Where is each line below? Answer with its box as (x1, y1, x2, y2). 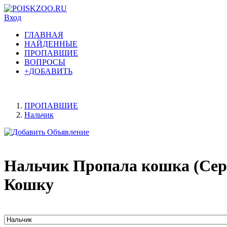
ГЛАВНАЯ (24, 30, 63, 39)
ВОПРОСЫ (24, 58, 65, 66)
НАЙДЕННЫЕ (24, 40, 78, 48)
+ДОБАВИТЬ (24, 67, 72, 75)
